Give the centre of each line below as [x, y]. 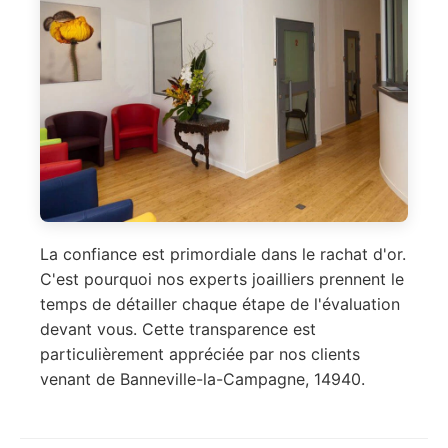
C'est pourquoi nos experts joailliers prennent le [222, 279]
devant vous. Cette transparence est [178, 329]
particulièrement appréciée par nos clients [200, 354]
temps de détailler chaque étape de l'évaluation [220, 304]
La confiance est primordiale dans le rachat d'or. [223, 254]
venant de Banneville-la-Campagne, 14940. [202, 379]
